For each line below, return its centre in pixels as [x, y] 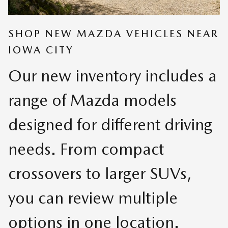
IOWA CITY [41, 50]
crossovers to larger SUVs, [100, 173]
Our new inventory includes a [112, 75]
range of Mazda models [92, 100]
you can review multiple [93, 197]
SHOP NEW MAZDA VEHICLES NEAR [113, 34]
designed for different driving [110, 124]
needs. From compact [86, 149]
